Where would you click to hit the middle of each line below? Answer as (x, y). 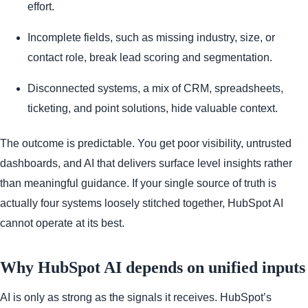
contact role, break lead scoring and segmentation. (150, 57)
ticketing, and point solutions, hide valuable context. (153, 108)
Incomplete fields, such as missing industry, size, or (151, 37)
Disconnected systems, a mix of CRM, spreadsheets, (155, 88)
